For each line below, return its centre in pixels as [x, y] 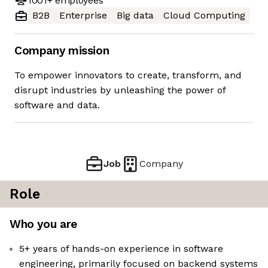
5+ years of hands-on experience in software [121, 249]
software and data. [57, 105]
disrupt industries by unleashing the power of [120, 90]
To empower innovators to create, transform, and [128, 75]
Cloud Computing [204, 16]
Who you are [43, 224]
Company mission [62, 51]
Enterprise [83, 16]
